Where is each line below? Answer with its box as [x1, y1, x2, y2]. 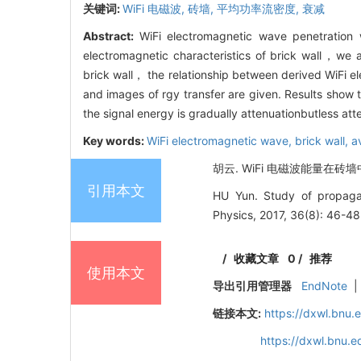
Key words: [83, 134, 147, 148]
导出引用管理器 [213, 279, 293, 293]
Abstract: [83, 29, 139, 44]
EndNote [301, 279, 348, 293]
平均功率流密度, [217, 2, 302, 16]
